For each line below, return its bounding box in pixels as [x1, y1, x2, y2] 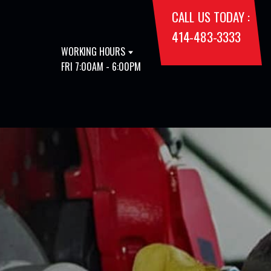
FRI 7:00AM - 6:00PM [61, 59, 141, 74]
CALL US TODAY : [172, 7, 250, 26]
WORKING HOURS [61, 44, 125, 59]
